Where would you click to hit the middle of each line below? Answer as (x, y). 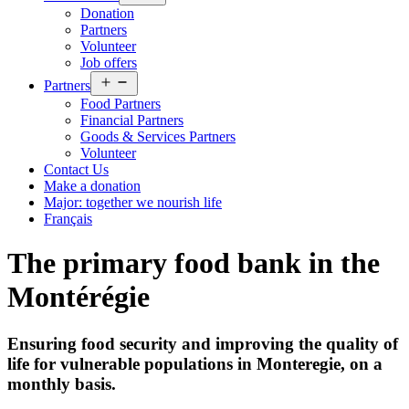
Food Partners (121, 104)
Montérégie (79, 297)
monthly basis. (62, 383)
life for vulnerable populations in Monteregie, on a (195, 363)
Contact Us (76, 169)
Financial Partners (132, 120)
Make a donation (92, 186)
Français (68, 219)
